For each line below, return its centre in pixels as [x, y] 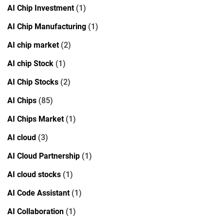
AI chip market [33, 45]
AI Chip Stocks [33, 82]
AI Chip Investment [41, 8]
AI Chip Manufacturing [47, 26]
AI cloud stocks [34, 174]
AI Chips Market [36, 119]
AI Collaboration [36, 211]
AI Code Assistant [38, 193]
